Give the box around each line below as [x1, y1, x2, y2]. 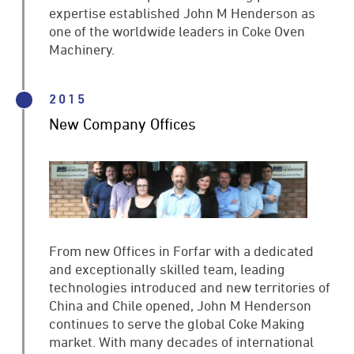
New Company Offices [49, 114, 197, 133]
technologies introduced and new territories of [49, 278, 331, 295]
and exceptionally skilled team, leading [49, 260, 286, 277]
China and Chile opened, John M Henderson [49, 296, 312, 313]
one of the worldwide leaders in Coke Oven [49, 22, 306, 39]
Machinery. [49, 40, 115, 57]
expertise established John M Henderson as [49, 4, 316, 21]
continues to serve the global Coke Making [49, 314, 306, 331]
